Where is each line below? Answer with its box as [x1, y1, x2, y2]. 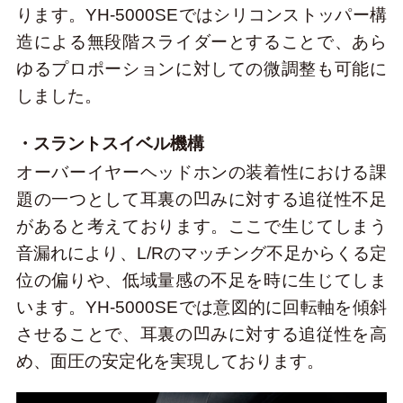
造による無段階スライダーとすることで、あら [15, 31, 388, 51]
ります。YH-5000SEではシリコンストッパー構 [15, 4, 388, 24]
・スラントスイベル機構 [15, 134, 204, 154]
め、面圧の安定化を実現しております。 [15, 352, 324, 372]
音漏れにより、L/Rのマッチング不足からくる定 [15, 244, 388, 264]
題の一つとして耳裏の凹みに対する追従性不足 [15, 190, 388, 210]
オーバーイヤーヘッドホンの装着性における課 [15, 163, 388, 183]
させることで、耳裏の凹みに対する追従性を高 [15, 325, 388, 345]
